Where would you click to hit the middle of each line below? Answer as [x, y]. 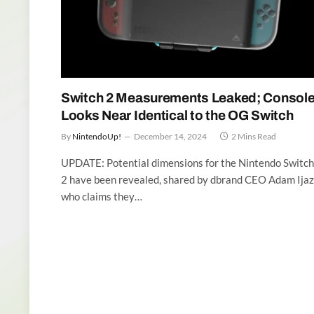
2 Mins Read [254, 136]
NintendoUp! [97, 136]
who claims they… [102, 196]
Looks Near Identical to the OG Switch [177, 115]
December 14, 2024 [170, 136]
